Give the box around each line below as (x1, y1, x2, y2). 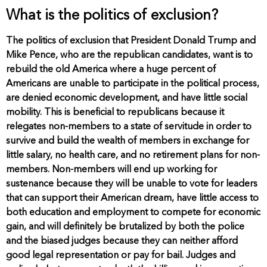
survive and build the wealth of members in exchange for (6, 136, 249, 146)
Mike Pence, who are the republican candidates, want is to (6, 50, 253, 60)
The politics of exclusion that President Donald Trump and (6, 36, 256, 46)
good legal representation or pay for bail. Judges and (6, 250, 235, 260)
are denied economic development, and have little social (6, 93, 247, 103)
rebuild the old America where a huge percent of (6, 64, 216, 74)
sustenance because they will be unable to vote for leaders (6, 179, 257, 189)
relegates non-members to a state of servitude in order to (6, 122, 252, 132)
